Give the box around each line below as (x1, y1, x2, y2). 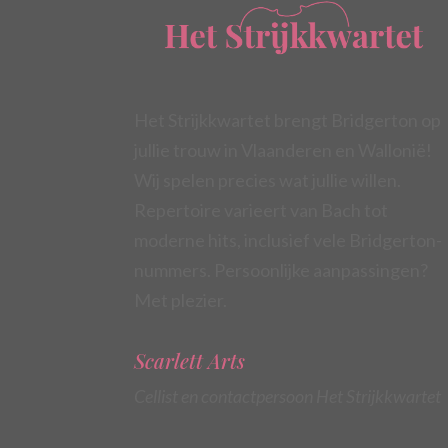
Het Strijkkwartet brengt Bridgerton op (134, 109, 442, 131)
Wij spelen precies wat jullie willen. (134, 169, 402, 191)
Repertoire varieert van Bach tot (134, 199, 389, 221)
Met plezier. (134, 289, 228, 311)
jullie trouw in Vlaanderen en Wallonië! (134, 139, 433, 161)
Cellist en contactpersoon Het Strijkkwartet (134, 385, 442, 407)
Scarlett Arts (134, 347, 246, 374)
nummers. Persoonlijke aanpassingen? (134, 259, 429, 281)
